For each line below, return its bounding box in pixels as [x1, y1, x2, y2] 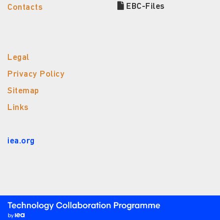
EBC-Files [124, 2, 165, 11]
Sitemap [7, 87, 39, 96]
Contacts [7, 3, 43, 12]
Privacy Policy [7, 70, 65, 79]
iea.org [7, 137, 35, 146]
